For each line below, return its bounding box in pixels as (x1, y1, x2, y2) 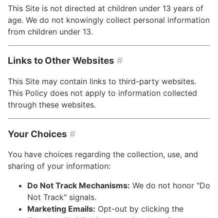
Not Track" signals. (27, 192, 96, 202)
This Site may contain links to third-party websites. (8, 76, 196, 86)
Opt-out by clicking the (95, 204, 183, 214)
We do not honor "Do (130, 181, 210, 191)
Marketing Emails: (27, 204, 95, 214)
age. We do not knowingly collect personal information (8, 15, 210, 25)
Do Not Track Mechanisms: (27, 181, 130, 191)
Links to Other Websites (8, 55, 114, 67)
